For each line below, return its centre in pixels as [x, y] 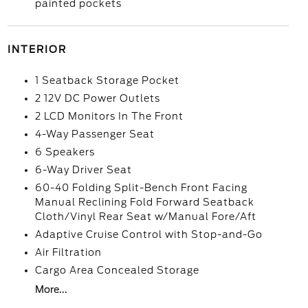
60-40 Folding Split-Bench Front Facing [141, 188]
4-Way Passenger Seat [95, 134]
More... [51, 289]
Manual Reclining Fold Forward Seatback [144, 202]
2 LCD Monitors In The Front [109, 116]
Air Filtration [68, 252]
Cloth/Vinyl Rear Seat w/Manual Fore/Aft [145, 217]
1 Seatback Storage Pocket [107, 80]
